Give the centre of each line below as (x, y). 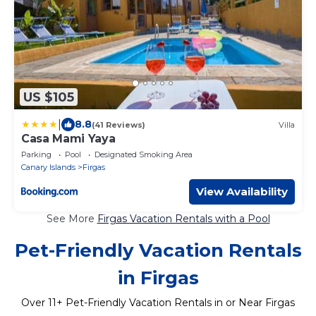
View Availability (242, 192)
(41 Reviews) (119, 124)
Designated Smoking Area (144, 155)
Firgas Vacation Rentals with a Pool (183, 219)
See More (72, 219)
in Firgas (158, 278)
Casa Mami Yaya (68, 139)
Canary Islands (48, 168)
